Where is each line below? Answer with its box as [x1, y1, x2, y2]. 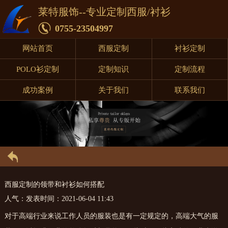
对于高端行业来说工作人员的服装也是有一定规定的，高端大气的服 [4, 212, 218, 220]
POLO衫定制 [16, 65, 60, 73]
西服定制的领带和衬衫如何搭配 [4, 181, 104, 189]
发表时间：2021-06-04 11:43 [25, 195, 113, 203]
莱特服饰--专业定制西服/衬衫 [38, 6, 170, 17]
